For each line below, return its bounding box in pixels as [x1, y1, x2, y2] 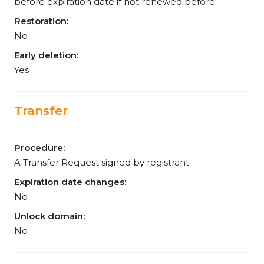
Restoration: [14, 15, 68, 27]
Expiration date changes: [14, 176, 126, 187]
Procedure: [14, 142, 65, 153]
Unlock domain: [14, 210, 85, 222]
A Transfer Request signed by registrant [14, 157, 189, 168]
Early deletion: [14, 49, 78, 61]
